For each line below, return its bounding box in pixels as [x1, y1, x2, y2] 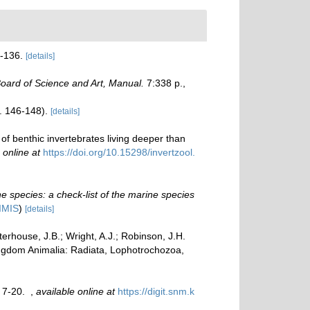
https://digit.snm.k [118, 285, 194, 297]
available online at [36, 285, 115, 297]
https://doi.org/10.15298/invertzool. [43, 147, 195, 158]
